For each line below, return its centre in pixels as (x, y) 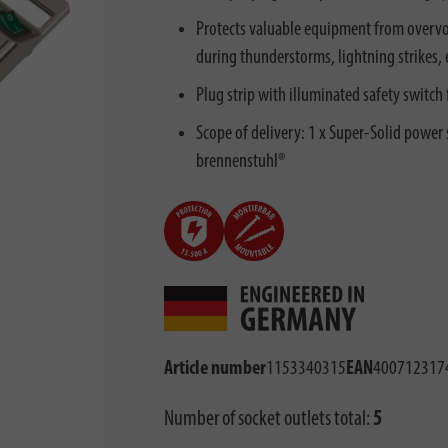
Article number (214, 369)
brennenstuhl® (240, 162)
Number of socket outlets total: (268, 419)
